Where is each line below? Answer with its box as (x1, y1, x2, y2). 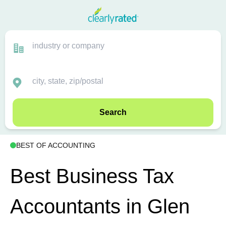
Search (99, 108, 127, 117)
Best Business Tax (10, 165, 174, 188)
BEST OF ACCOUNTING (16, 141, 95, 150)
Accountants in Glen (10, 195, 190, 218)
